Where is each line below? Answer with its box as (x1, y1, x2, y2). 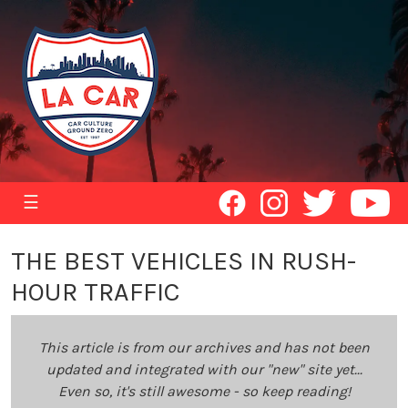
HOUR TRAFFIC (11, 277, 179, 307)
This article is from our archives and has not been (38, 339, 370, 356)
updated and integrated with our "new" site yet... (46, 361, 362, 378)
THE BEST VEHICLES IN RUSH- (11, 246, 356, 276)
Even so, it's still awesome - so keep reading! (57, 382, 351, 400)
